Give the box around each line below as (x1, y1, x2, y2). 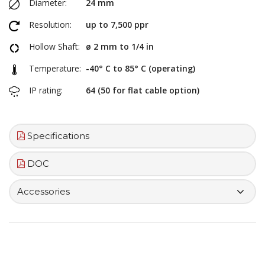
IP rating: (29, 84, 63, 96)
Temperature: (29, 62, 81, 74)
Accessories (17, 185, 70, 197)
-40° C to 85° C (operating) (86, 62, 195, 74)
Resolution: (29, 18, 72, 30)
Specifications (25, 130, 89, 141)
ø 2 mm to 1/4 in (86, 40, 154, 52)
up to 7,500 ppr (86, 18, 148, 30)
